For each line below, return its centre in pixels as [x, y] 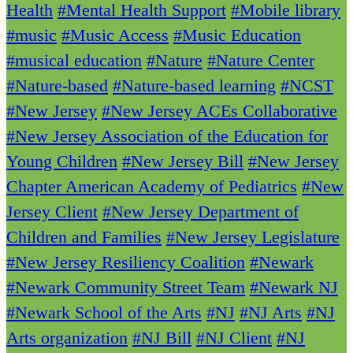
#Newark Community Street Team [126, 288]
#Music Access [115, 35]
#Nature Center [261, 61]
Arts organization [67, 338]
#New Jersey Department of [201, 212]
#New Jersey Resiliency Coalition [126, 262]
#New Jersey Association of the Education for [167, 136]
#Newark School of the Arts [104, 313]
